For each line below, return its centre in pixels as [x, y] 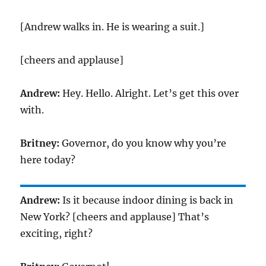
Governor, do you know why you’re [143, 143]
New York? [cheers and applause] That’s [115, 217]
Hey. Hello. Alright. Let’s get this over [150, 93]
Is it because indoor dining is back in [147, 200]
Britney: [40, 143]
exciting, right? [57, 233]
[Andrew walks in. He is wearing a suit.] [113, 27]
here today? [48, 160]
